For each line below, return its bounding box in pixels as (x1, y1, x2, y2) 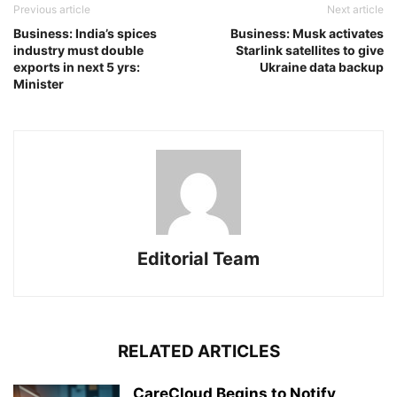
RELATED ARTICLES (117, 341, 280, 362)
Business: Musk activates (230, 26, 384, 41)
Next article (327, 3, 384, 16)
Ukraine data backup (260, 59, 384, 74)
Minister (13, 76, 64, 91)
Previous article (13, 3, 90, 16)
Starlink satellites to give (236, 43, 384, 58)
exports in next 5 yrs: (13, 59, 140, 74)
